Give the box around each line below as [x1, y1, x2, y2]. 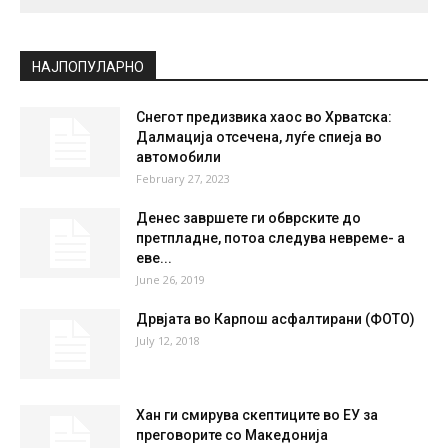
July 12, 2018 [136, 333, 200, 349]
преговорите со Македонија [136, 427, 328, 444]
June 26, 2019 [136, 272, 205, 288]
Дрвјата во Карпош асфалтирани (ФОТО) [136, 311, 415, 328]
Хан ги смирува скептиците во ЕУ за [136, 407, 378, 424]
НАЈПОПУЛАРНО [32, 59, 144, 76]
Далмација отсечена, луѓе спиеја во [136, 129, 382, 146]
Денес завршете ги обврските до [136, 210, 361, 227]
